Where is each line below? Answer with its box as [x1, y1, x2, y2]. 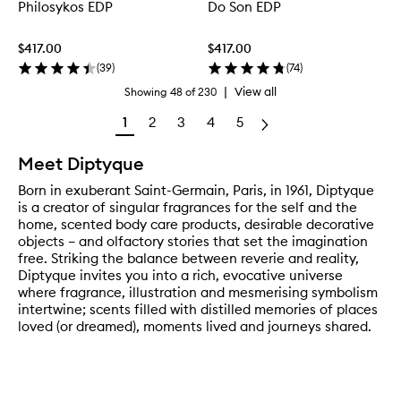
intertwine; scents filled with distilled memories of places [18, 301, 378, 319]
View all [235, 84, 277, 99]
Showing [124, 84, 167, 98]
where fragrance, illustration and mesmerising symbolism [18, 284, 378, 302]
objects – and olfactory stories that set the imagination [18, 233, 368, 251]
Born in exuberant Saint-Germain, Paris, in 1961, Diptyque [18, 182, 374, 200]
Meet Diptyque [18, 152, 144, 175]
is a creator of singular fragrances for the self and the [18, 199, 357, 217]
